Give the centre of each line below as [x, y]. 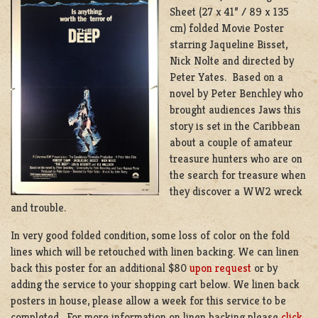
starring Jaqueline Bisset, [229, 45]
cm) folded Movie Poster [227, 28]
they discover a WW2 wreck [236, 192]
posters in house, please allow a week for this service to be [148, 300]
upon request [220, 268]
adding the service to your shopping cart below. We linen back [155, 284]
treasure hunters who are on [236, 159]
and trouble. [38, 208]
